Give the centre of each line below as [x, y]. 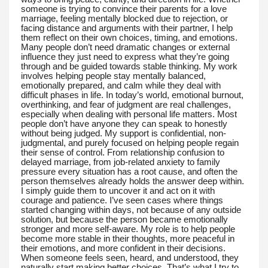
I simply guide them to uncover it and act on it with [118, 191]
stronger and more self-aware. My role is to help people [128, 229]
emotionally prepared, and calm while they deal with [121, 86]
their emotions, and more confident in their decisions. [123, 249]
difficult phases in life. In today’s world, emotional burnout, [132, 95]
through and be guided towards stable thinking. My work [129, 67]
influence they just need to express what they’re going [125, 57]
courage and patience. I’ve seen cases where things [122, 201]
